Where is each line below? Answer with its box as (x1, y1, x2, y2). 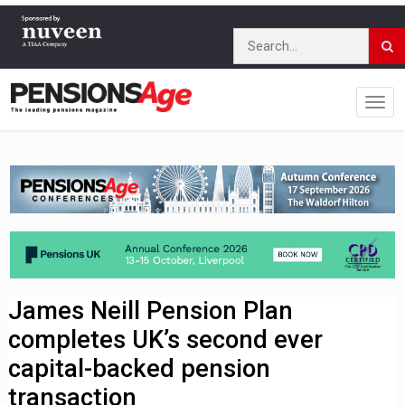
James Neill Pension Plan (8, 297, 294, 326)
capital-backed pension (8, 354, 271, 384)
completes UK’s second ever (8, 325, 324, 355)
